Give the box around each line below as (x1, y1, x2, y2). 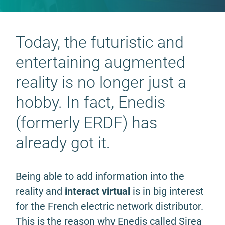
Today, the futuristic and (16, 33, 184, 52)
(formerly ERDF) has (16, 113, 157, 132)
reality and (16, 185, 65, 197)
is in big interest (130, 185, 204, 197)
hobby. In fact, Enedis (16, 93, 165, 112)
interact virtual (65, 185, 130, 197)
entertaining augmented (16, 53, 185, 72)
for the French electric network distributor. (16, 200, 203, 212)
